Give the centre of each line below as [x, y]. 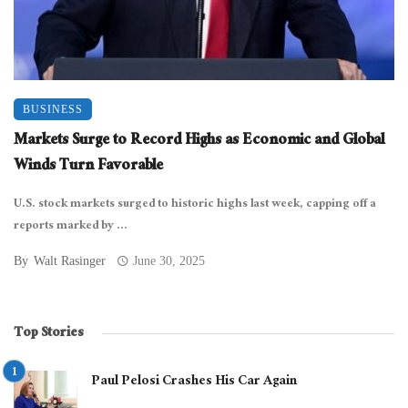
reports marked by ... [71, 226]
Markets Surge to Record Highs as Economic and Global [199, 141]
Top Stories [49, 333]
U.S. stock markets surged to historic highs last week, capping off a [195, 204]
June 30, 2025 [169, 260]
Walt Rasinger [70, 260]
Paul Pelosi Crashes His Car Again [194, 382]
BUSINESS [53, 109]
